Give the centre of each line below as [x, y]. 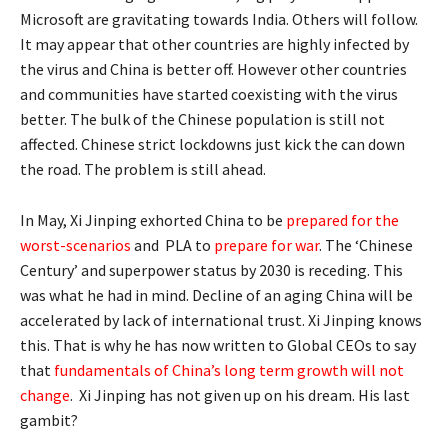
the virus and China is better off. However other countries [213, 69]
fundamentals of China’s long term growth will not [229, 370]
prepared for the [342, 220]
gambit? [49, 420]
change [45, 395]
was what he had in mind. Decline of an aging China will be [216, 295]
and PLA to [172, 245]
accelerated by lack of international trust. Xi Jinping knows [221, 320]
